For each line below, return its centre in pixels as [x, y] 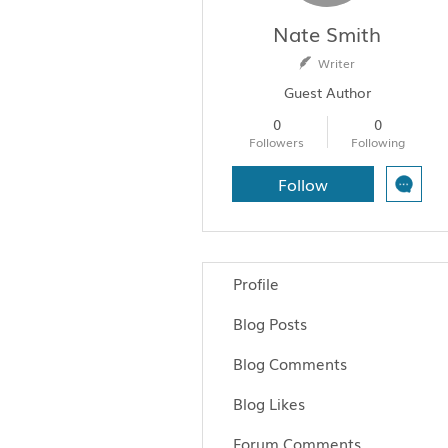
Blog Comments [290, 363]
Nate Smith [327, 33]
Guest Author [327, 92]
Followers [276, 142]
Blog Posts [270, 323]
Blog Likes [269, 403]
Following [377, 142]
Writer [336, 63]
